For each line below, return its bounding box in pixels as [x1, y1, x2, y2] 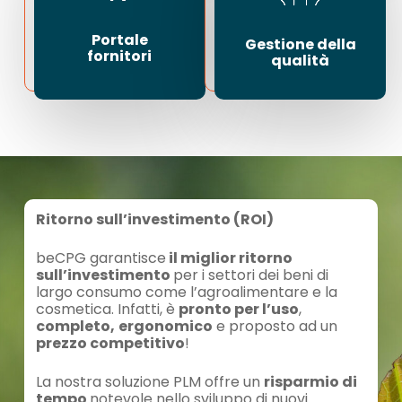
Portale [91, 29, 148, 50]
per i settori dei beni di [173, 264, 329, 285]
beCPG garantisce [36, 247, 167, 268]
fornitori [87, 45, 153, 66]
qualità [271, 50, 329, 72]
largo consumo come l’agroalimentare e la [36, 281, 338, 302]
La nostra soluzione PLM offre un [36, 371, 265, 392]
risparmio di [264, 371, 358, 392]
